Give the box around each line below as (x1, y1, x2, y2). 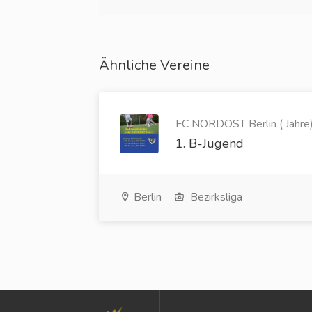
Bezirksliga (187, 189, 242, 205)
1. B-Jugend (175, 135, 244, 152)
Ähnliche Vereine (99, 56, 210, 75)
